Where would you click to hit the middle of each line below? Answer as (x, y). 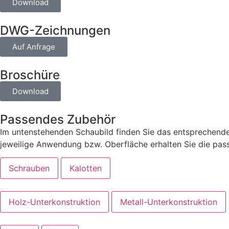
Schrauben (29, 168)
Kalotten (86, 168)
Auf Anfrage (34, 47)
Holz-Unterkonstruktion (54, 202)
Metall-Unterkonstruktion (169, 202)
